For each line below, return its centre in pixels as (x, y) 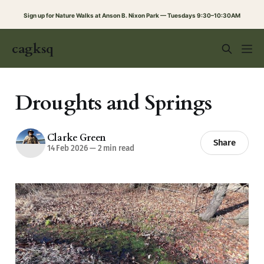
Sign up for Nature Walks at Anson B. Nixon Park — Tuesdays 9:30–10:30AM (132, 15)
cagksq (33, 49)
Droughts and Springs (113, 103)
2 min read (115, 148)
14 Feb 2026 (67, 148)
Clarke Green (77, 138)
